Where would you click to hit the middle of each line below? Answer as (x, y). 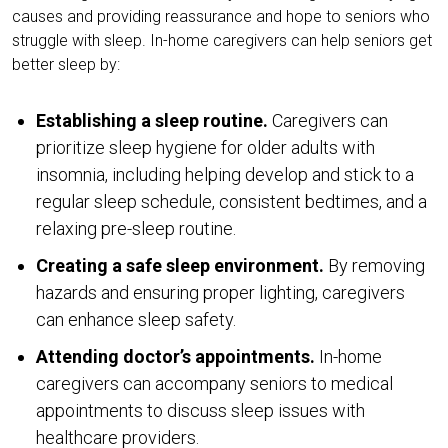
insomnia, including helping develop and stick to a (225, 174)
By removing (374, 265)
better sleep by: (66, 64)
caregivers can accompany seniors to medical (214, 383)
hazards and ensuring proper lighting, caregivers (220, 292)
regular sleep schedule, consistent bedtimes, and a (231, 201)
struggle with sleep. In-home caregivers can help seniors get (222, 40)
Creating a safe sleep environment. (180, 265)
